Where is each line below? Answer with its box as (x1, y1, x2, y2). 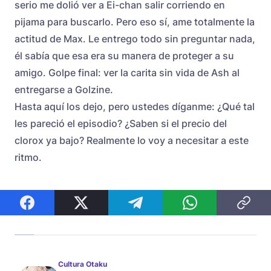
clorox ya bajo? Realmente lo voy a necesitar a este (15, 134, 249, 146)
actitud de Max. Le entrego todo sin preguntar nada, (15, 32, 255, 45)
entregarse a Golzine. (15, 83, 113, 96)
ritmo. (15, 151, 42, 163)
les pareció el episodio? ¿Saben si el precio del (15, 117, 227, 129)
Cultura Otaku (58, 259, 107, 269)
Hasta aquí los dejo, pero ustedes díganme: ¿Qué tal (15, 100, 255, 113)
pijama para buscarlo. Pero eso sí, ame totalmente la (15, 15, 255, 28)
